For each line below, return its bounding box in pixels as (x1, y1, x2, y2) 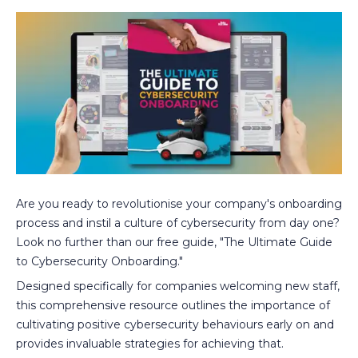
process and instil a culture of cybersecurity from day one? (16, 215, 340, 230)
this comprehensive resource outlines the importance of (16, 297, 330, 312)
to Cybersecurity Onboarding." (16, 253, 183, 268)
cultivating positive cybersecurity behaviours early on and (16, 316, 334, 332)
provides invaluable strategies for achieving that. (16, 336, 284, 351)
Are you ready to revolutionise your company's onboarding (16, 196, 342, 211)
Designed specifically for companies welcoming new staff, (16, 278, 340, 293)
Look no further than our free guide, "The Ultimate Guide (16, 234, 332, 249)
